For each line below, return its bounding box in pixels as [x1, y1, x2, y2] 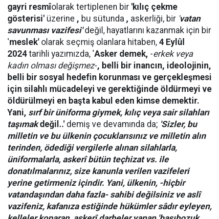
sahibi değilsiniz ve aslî [108, 190, 200, 200]
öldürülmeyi [7, 96, 55, 106]
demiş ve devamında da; [65, 119, 160, 130]
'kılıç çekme [131, 2, 177, 12]
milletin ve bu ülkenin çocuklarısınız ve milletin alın [7, 131, 206, 141]
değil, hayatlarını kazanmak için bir [85, 25, 211, 36]
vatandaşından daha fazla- [7, 190, 108, 200]
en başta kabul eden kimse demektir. [55, 96, 199, 106]
